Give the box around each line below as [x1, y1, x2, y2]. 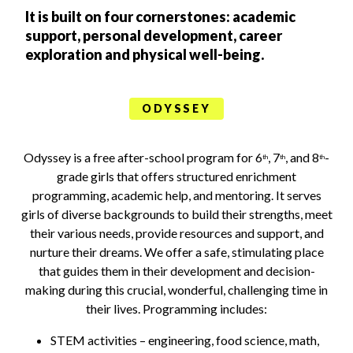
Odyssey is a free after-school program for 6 [24, 149, 262, 165]
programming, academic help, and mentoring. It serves [32, 187, 321, 203]
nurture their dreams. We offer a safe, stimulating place [29, 243, 324, 259]
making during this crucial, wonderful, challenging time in [25, 281, 328, 297]
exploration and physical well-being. [25, 46, 264, 64]
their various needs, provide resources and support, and [29, 225, 324, 240]
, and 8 [285, 149, 319, 165]
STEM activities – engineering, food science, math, [50, 332, 320, 347]
